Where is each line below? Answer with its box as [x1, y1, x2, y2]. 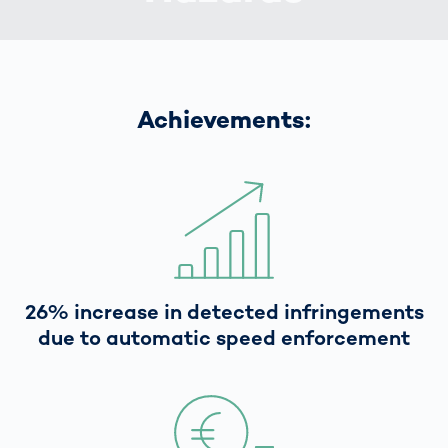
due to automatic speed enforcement [38, 324, 410, 351]
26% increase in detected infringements [24, 298, 424, 325]
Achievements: [137, 103, 311, 135]
